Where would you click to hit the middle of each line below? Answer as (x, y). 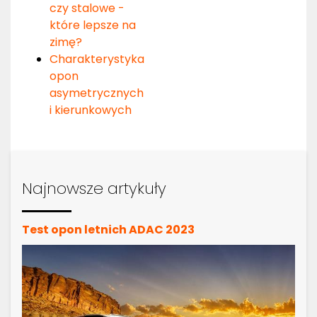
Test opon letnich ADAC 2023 (108, 229)
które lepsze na (93, 25)
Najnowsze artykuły (94, 188)
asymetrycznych (97, 93)
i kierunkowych (91, 110)
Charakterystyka (97, 59)
